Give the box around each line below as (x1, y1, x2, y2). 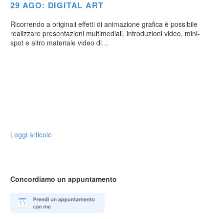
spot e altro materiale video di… (10, 38, 109, 47)
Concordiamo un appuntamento (10, 174, 117, 184)
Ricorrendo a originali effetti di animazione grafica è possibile (10, 19, 197, 29)
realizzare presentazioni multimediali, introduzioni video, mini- (10, 28, 200, 38)
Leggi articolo (10, 130, 52, 140)
